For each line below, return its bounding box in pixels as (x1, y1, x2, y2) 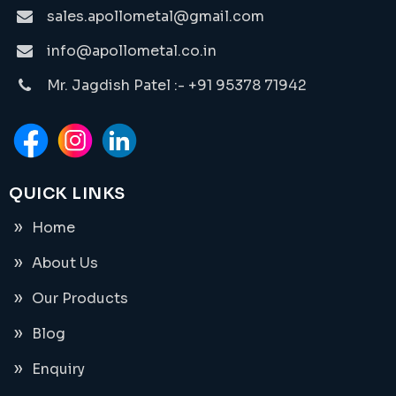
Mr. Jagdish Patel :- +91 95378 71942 (47, 75, 307, 95)
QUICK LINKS (9, 183, 126, 203)
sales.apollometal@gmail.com (47, 6, 264, 26)
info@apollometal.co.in (47, 41, 217, 60)
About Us (32, 253, 98, 272)
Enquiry (32, 359, 85, 378)
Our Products (32, 288, 128, 308)
